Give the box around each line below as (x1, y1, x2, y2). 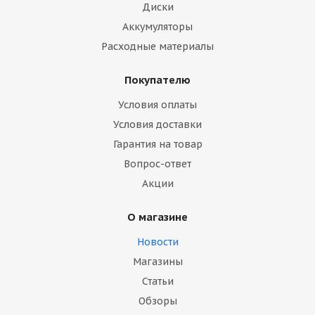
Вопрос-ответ (124, 157, 191, 170)
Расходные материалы (101, 40, 214, 53)
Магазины (132, 255, 183, 268)
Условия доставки (113, 118, 202, 131)
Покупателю (124, 73, 191, 86)
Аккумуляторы (122, 20, 193, 33)
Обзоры (138, 295, 177, 307)
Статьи (141, 275, 174, 288)
